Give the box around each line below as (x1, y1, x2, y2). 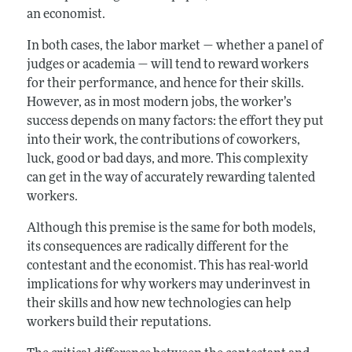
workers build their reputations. (26, 316, 211, 329)
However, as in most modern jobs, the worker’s (26, 96, 291, 109)
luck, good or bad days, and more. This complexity (26, 152, 308, 166)
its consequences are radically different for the (26, 240, 288, 254)
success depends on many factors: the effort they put (26, 115, 324, 128)
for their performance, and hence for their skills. (26, 77, 304, 90)
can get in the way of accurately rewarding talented (26, 171, 315, 185)
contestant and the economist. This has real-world (26, 259, 308, 273)
